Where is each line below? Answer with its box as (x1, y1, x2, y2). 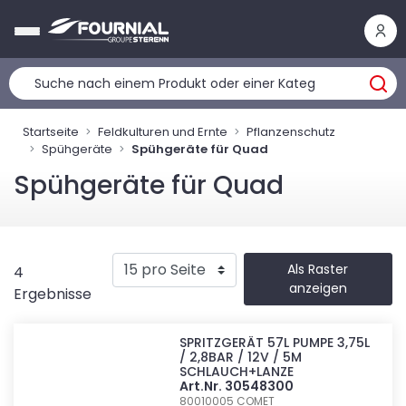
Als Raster (287, 260, 349, 278)
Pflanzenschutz (246, 123, 335, 140)
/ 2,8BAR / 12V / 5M (179, 348, 303, 366)
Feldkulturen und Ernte (98, 123, 227, 140)
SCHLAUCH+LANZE (179, 362, 295, 381)
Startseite (23, 123, 79, 140)
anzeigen (288, 279, 347, 297)
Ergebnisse (14, 284, 92, 304)
